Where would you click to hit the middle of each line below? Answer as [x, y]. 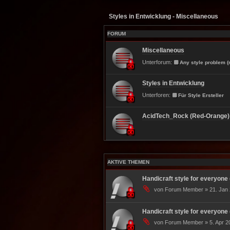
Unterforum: [157, 62]
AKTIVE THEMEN [128, 162]
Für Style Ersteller [201, 95]
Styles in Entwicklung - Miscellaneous [163, 16]
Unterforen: [156, 95]
